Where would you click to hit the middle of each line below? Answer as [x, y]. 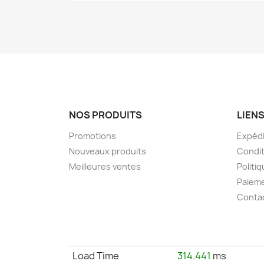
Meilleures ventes [105, 166]
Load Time [96, 255]
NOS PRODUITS [105, 115]
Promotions [93, 136]
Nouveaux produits [108, 151]
